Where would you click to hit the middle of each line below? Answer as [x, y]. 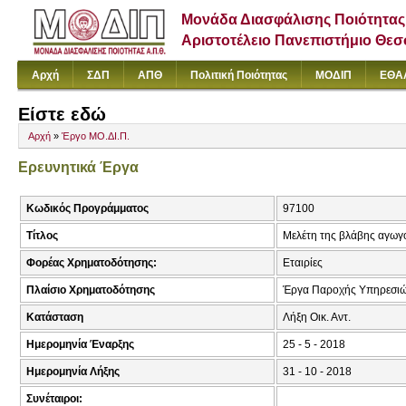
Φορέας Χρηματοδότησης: [92, 263]
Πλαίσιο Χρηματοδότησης [91, 290]
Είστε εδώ [62, 114]
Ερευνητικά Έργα [78, 167]
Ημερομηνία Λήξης [73, 372]
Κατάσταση [55, 318]
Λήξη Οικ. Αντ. [317, 318]
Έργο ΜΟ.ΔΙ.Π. [96, 136]
